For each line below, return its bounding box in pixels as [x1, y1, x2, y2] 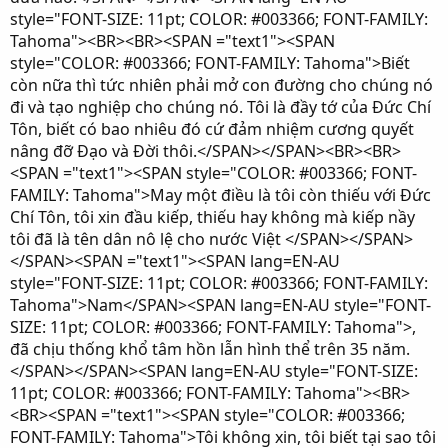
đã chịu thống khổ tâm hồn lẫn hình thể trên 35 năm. [10, 338, 410, 360]
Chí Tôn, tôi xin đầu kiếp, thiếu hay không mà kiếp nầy [10, 206, 415, 228]
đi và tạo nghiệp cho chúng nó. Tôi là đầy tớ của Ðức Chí [10, 96, 431, 118]
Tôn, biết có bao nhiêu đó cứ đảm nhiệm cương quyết [10, 118, 414, 140]
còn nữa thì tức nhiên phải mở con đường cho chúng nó [10, 74, 433, 96]
